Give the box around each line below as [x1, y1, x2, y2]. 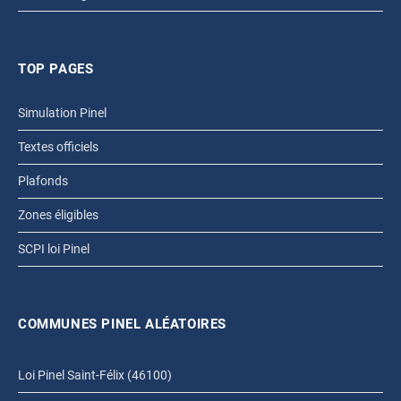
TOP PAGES [18, 60, 94, 77]
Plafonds [18, 173, 68, 188]
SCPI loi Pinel [18, 241, 90, 256]
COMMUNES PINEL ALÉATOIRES [18, 315, 226, 332]
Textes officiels [18, 139, 98, 154]
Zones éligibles [18, 207, 98, 222]
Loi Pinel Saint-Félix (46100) [18, 367, 172, 382]
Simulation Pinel [18, 105, 107, 120]
